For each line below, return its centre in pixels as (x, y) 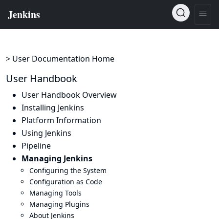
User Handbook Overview (69, 95)
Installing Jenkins (53, 108)
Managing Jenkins (57, 158)
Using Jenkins (46, 133)
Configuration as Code (66, 182)
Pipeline (36, 146)
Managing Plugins (59, 204)
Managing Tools (55, 193)
